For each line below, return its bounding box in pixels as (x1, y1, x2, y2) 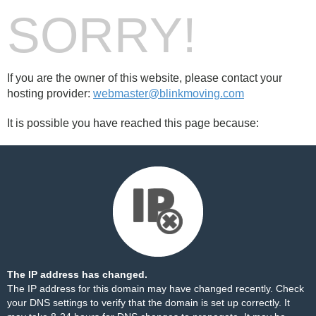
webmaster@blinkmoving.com (93, 87, 244, 99)
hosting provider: (7, 87, 93, 99)
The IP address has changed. (7, 269, 147, 280)
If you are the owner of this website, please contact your (7, 72, 282, 84)
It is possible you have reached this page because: (7, 117, 259, 129)
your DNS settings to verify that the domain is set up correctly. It (7, 297, 290, 308)
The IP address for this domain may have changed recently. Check (7, 283, 304, 294)
